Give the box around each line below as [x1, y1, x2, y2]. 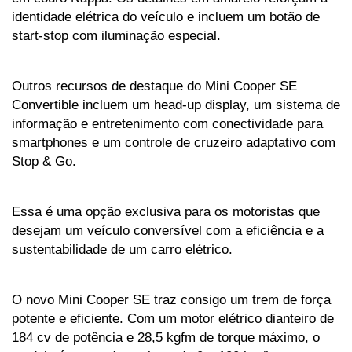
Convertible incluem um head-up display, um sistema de [12, 96, 340, 112]
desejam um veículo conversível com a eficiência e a [12, 222, 324, 238]
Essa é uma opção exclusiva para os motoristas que [12, 203, 320, 219]
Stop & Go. [12, 152, 76, 169]
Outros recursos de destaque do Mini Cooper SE [12, 77, 297, 93]
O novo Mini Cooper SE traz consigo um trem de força [12, 291, 331, 307]
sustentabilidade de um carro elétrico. [12, 240, 233, 257]
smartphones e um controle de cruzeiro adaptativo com [12, 134, 335, 150]
